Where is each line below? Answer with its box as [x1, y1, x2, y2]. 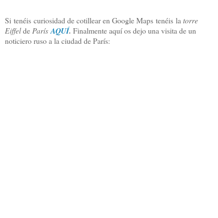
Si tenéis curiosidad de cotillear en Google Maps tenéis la [5, 15, 183, 25]
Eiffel [5, 25, 23, 36]
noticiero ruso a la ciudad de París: [5, 35, 110, 46]
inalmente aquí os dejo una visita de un [77, 25, 196, 36]
